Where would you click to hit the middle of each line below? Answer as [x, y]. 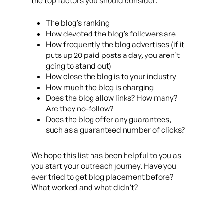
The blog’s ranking [78, 23]
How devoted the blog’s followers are [111, 34]
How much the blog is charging [100, 87]
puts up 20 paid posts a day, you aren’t [113, 55]
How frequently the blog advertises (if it [115, 44]
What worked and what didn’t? [84, 187]
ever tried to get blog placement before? [102, 177]
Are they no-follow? [80, 109]
